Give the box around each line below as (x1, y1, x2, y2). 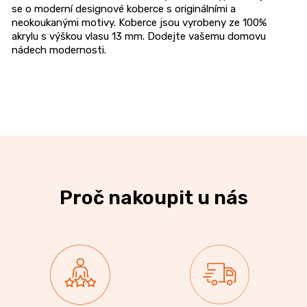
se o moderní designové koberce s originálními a (12, 2, 236, 15)
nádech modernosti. (12, 43, 106, 56)
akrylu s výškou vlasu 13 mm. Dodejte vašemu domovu (12, 29, 266, 42)
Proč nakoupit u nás (59, 186, 248, 209)
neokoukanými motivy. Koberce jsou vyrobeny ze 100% (12, 16, 267, 29)
